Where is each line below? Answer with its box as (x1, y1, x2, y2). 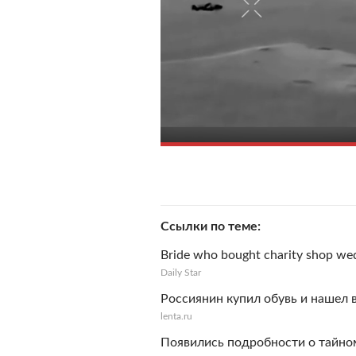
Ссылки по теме (161, 220, 257, 233)
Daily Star (161, 268, 201, 277)
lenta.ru (161, 311, 192, 321)
